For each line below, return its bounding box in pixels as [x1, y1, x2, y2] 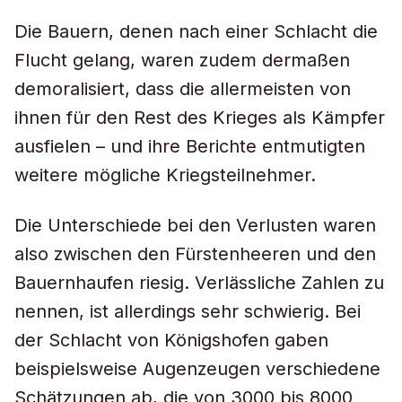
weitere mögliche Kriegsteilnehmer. [14, 164, 316, 186]
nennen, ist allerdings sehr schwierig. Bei [14, 301, 361, 322]
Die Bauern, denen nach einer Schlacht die [14, 21, 378, 42]
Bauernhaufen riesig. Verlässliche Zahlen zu [14, 272, 384, 293]
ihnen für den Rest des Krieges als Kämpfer [14, 107, 385, 128]
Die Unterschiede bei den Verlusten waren [14, 214, 376, 236]
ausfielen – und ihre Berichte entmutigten [14, 135, 365, 157]
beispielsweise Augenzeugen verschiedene [14, 358, 380, 380]
